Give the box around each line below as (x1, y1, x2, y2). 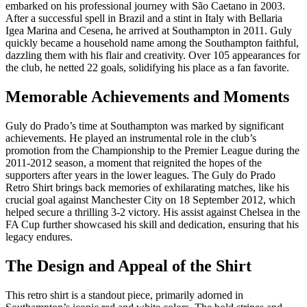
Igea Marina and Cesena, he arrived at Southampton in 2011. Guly (5, 25, 292, 37)
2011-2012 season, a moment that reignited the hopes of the (5, 156, 262, 169)
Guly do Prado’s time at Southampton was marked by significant (5, 119, 284, 132)
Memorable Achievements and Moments (5, 88, 289, 106)
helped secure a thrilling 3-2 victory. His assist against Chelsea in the (5, 206, 300, 218)
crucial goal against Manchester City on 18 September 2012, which (5, 193, 295, 206)
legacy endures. (5, 230, 73, 243)
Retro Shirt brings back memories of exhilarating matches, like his (5, 181, 289, 193)
